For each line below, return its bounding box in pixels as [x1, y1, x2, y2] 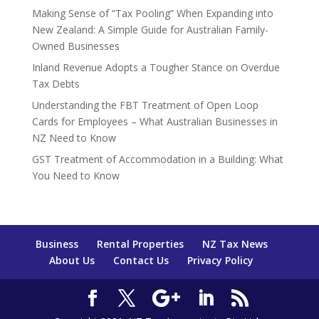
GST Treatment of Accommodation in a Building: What [31, 152, 283, 167]
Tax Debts [31, 77, 80, 91]
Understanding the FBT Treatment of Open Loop [31, 98, 258, 113]
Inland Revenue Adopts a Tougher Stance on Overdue [31, 61, 280, 75]
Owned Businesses [31, 39, 120, 53]
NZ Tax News [202, 237, 268, 251]
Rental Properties [96, 237, 184, 251]
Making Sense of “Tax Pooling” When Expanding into [31, 6, 273, 21]
